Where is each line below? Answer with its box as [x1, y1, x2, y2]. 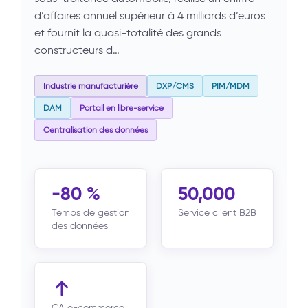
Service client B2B [178, 207, 256, 219]
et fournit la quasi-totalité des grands [34, 26, 221, 39]
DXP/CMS [156, 80, 194, 91]
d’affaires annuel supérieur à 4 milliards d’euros [34, 9, 265, 22]
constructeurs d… [34, 43, 120, 56]
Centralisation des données [43, 124, 148, 135]
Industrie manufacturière [43, 80, 138, 91]
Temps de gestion [52, 207, 130, 219]
